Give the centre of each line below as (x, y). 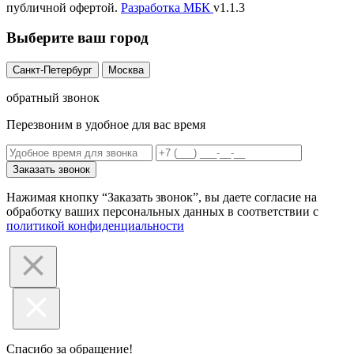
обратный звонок (53, 98)
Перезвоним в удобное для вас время (106, 125)
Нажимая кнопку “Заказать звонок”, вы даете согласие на (162, 198)
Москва (126, 70)
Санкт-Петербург (53, 70)
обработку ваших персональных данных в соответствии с (162, 212)
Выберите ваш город (77, 38)
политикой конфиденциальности (95, 226)
